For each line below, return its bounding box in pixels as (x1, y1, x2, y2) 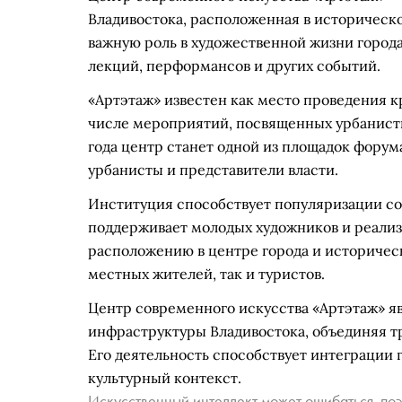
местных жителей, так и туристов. (88, 265, 325, 283)
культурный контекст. (88, 369, 241, 387)
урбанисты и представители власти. (88, 161, 338, 179)
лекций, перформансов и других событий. (88, 57, 380, 74)
